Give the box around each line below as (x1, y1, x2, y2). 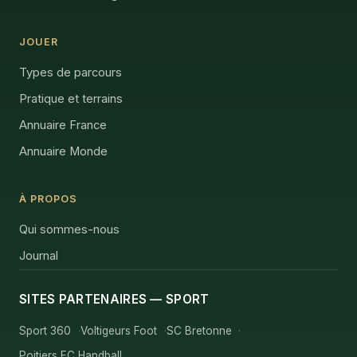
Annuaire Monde (19, 143, 108, 159)
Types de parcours (19, 65, 122, 80)
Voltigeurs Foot (80, 324, 157, 337)
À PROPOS (19, 192, 77, 205)
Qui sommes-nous (19, 222, 120, 237)
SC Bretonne (166, 324, 232, 337)
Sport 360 (19, 324, 71, 337)
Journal (19, 248, 58, 263)
